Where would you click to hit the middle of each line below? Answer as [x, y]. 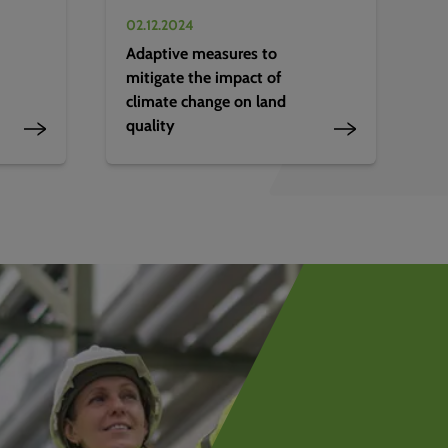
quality [150, 125]
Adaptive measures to [201, 53]
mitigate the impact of [203, 77]
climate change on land [206, 101]
